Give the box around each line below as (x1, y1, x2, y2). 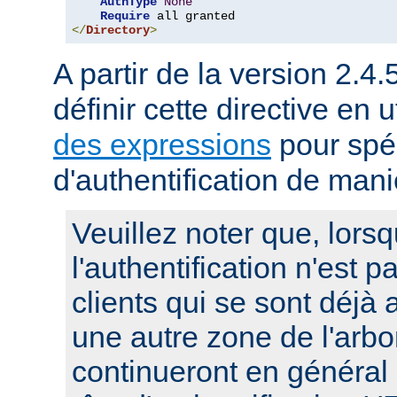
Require (100, 9, 150, 24)
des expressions (53, 128, 271, 162)
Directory (86, 23, 150, 38)
